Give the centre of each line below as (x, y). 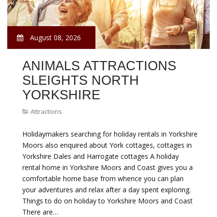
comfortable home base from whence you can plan (103, 178)
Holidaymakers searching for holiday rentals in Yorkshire (110, 134)
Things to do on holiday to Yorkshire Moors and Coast (108, 201)
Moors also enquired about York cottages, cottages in (107, 145)
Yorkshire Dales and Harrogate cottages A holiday (101, 156)
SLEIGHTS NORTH (81, 80)
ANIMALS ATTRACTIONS (99, 66)
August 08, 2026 (54, 38)
